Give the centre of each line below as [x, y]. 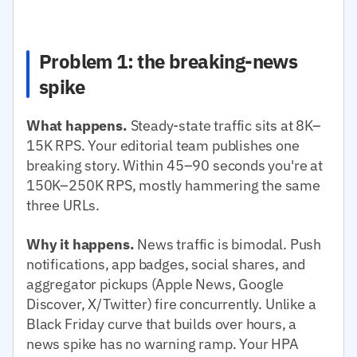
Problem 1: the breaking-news [169, 61]
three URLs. [63, 205]
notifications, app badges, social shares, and [166, 264]
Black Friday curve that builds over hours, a [162, 324]
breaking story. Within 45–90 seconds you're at [175, 165]
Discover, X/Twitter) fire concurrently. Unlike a [171, 304]
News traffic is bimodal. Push [228, 244]
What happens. [77, 125]
